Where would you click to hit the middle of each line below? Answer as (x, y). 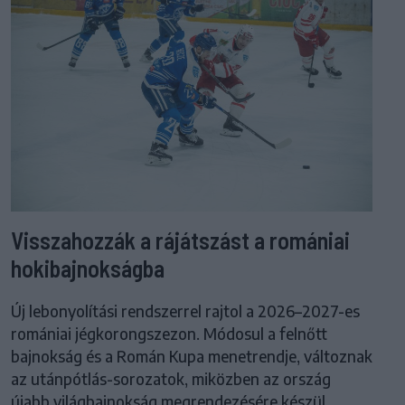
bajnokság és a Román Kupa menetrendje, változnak (192, 357)
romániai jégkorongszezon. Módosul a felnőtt (169, 334)
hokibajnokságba (88, 268)
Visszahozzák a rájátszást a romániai (180, 240)
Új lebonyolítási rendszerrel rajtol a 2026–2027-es (185, 311)
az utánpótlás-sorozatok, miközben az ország (171, 379)
